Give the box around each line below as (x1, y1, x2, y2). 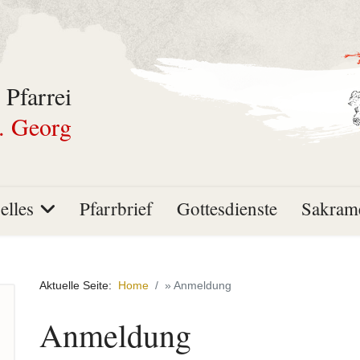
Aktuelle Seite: (39, 279, 118, 292)
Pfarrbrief (80, 196, 153, 220)
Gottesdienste (177, 196, 277, 220)
